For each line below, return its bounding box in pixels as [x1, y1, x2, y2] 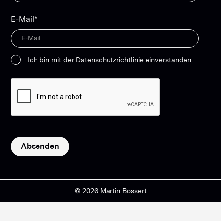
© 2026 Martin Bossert [74, 186, 147, 195]
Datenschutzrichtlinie [76, 55, 144, 64]
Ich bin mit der [28, 55, 76, 64]
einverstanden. [144, 55, 193, 64]
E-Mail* [11, 14, 38, 24]
